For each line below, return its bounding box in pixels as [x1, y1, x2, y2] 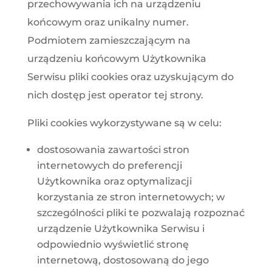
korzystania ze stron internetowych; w [36, 191, 225, 203]
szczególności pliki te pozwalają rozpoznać [36, 206, 245, 219]
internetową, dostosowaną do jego [36, 254, 209, 266]
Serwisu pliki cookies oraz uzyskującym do [27, 70, 234, 83]
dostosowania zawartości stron [36, 143, 189, 155]
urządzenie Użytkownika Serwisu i [36, 222, 205, 234]
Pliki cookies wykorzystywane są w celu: [27, 117, 222, 129]
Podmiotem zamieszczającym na [27, 34, 191, 46]
